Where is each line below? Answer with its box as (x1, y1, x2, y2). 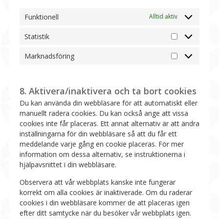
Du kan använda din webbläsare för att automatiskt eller (20, 98, 197, 108)
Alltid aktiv (149, 12, 177, 21)
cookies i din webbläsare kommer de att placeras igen (20, 197, 190, 207)
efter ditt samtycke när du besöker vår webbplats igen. (20, 208, 191, 218)
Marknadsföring (24, 51, 74, 61)
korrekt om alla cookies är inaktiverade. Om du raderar (20, 187, 192, 197)
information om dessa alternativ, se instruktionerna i (20, 149, 185, 159)
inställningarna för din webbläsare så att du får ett (20, 129, 177, 138)
